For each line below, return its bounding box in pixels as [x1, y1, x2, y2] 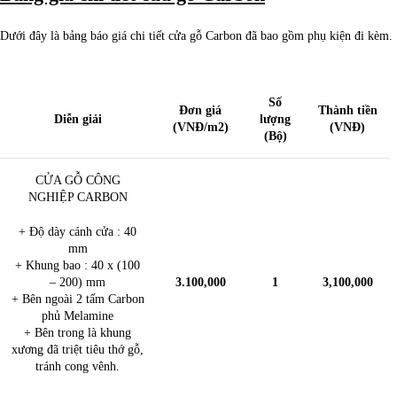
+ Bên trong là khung [24, 326, 131, 340]
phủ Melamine [42, 309, 113, 323]
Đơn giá [179, 104, 222, 118]
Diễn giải [53, 113, 102, 127]
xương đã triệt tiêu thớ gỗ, [12, 343, 144, 357]
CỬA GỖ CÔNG [35, 174, 121, 188]
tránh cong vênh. [35, 360, 120, 374]
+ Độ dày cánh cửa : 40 [19, 225, 136, 239]
